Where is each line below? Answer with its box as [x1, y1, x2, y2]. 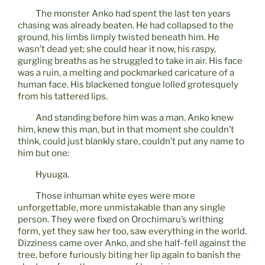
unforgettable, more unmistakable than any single [18, 202, 225, 214]
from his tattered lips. [18, 91, 108, 102]
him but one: [18, 148, 69, 159]
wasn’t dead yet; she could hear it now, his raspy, [18, 44, 216, 55]
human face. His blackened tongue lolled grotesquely [18, 79, 238, 91]
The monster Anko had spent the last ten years [18, 8, 231, 20]
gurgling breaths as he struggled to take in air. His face [18, 56, 243, 67]
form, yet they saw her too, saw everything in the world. [18, 226, 247, 237]
